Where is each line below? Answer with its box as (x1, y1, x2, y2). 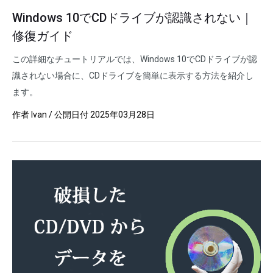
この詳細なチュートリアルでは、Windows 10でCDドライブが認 (12, 54, 257, 64)
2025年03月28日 (90, 110, 155, 119)
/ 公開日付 (47, 110, 90, 119)
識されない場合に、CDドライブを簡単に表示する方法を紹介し (12, 71, 253, 80)
